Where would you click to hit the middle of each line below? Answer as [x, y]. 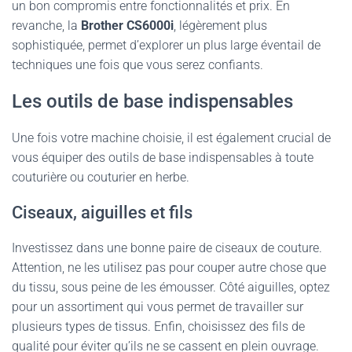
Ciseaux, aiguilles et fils [102, 213]
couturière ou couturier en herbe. [101, 177]
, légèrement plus [220, 26]
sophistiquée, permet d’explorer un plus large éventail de [166, 45]
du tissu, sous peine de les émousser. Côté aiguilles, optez [171, 287]
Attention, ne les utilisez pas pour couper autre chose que [169, 268]
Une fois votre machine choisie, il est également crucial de [171, 138]
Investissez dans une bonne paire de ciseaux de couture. [167, 248]
